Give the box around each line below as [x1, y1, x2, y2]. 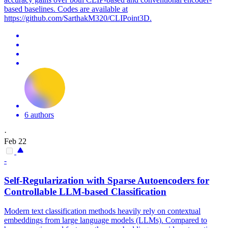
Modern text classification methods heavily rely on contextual [4, 207, 201, 216]
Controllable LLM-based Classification [4, 186, 166, 197]
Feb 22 [4, 136, 26, 146]
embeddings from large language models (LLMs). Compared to [4, 216, 207, 225]
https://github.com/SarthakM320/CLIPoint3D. [4, 13, 152, 22]
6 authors [24, 110, 54, 119]
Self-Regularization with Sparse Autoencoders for [4, 175, 209, 186]
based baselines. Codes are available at [4, 4, 128, 13]
